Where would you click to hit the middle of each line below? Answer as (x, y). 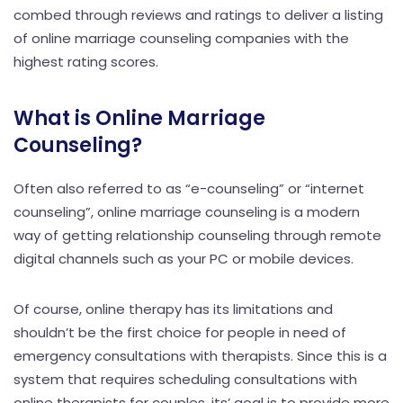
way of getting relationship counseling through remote (197, 235)
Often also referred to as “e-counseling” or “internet (189, 188)
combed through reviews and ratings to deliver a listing (198, 14)
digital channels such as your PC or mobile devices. (184, 258)
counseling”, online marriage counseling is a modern (187, 211)
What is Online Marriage (139, 118)
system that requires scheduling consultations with (185, 379)
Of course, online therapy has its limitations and (173, 309)
